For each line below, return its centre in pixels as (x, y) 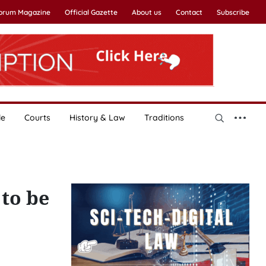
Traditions (164, 118)
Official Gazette (91, 12)
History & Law (97, 118)
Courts (37, 118)
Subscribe (233, 12)
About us (146, 12)
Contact (189, 12)
